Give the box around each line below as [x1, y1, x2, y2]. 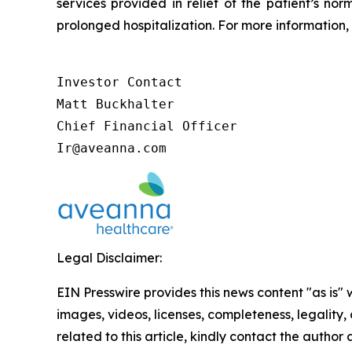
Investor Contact [57, 75, 182, 90]
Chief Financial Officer [57, 119, 237, 134]
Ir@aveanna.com [57, 141, 167, 156]
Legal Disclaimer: [57, 250, 162, 266]
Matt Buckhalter [57, 97, 174, 112]
